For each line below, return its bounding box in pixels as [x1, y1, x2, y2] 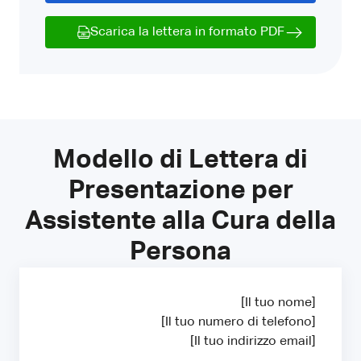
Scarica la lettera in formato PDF [89, 25, 284, 39]
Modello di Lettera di [53, 147, 308, 173]
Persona [130, 239, 231, 265]
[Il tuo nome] [241, 296, 316, 309]
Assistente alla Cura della [25, 208, 336, 234]
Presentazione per [68, 177, 293, 204]
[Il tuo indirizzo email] [190, 334, 316, 348]
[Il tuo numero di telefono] [161, 315, 316, 329]
